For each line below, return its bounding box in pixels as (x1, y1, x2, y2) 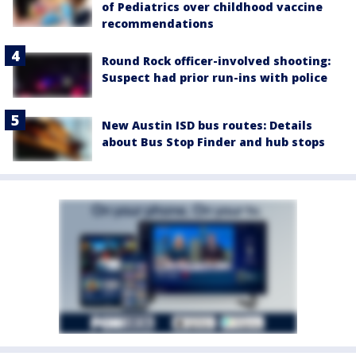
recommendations (102, 16, 214, 32)
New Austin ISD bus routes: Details (102, 117, 312, 133)
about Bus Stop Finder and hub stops (102, 133, 325, 149)
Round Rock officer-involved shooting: (102, 53, 331, 69)
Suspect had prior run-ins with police (102, 70, 327, 86)
